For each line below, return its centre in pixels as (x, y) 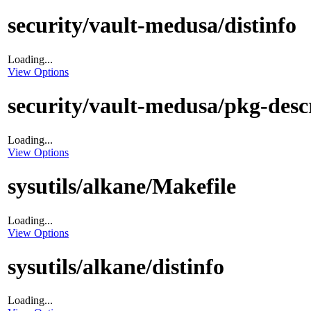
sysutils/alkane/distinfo (116, 267)
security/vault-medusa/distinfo (152, 25)
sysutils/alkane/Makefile (122, 186)
